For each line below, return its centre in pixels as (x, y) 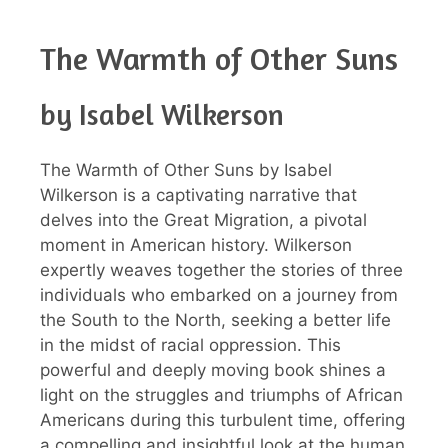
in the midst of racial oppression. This (190, 344)
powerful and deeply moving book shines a (213, 369)
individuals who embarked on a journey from (219, 294)
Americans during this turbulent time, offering (222, 419)
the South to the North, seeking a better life (215, 319)
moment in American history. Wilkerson (196, 244)
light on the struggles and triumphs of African (221, 394)
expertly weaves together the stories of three (221, 269)
